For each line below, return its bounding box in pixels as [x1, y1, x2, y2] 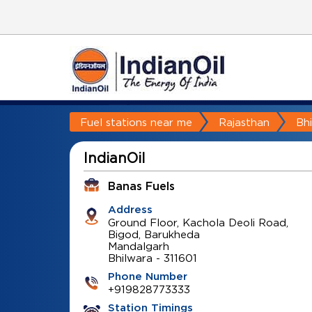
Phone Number [107, 272, 187, 282]
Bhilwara [107, 252, 153, 263]
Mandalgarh [107, 240, 169, 251]
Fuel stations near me [79, 116, 192, 127]
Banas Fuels [107, 181, 175, 192]
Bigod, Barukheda [107, 228, 200, 240]
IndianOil [83, 150, 145, 165]
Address [107, 205, 153, 215]
